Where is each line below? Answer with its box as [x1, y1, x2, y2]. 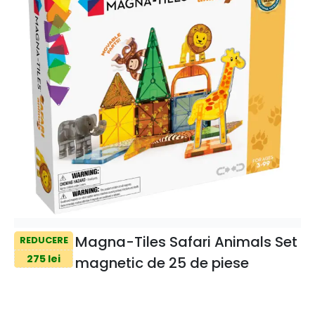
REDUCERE [19, 233, 68, 247]
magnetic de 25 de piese [75, 252, 249, 273]
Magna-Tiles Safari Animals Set [75, 231, 297, 252]
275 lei [27, 251, 60, 266]
